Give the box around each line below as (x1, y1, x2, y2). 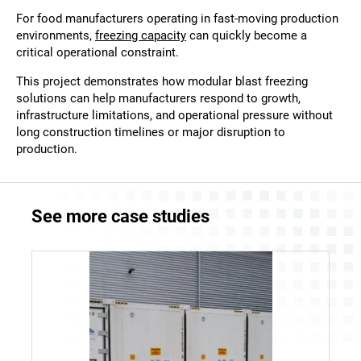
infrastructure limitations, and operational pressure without (16, 108, 333, 123)
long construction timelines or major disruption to (16, 125, 285, 140)
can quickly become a (186, 28, 307, 44)
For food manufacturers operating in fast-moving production (16, 11, 338, 27)
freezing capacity (95, 28, 186, 44)
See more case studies (31, 206, 210, 227)
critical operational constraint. (16, 45, 179, 60)
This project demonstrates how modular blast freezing (16, 74, 308, 89)
